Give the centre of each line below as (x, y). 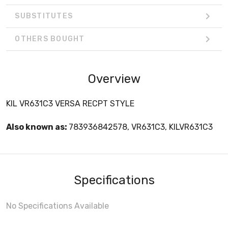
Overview (114, 79)
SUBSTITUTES (44, 16)
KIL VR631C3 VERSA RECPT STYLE (70, 103)
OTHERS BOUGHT (50, 39)
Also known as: (37, 127)
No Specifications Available (58, 206)
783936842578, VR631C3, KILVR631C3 (141, 127)
